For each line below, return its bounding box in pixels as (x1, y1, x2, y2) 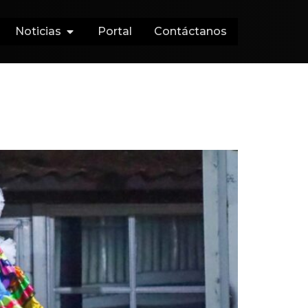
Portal (98, 24, 132, 38)
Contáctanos (154, 24, 227, 38)
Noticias (15, 24, 61, 38)
